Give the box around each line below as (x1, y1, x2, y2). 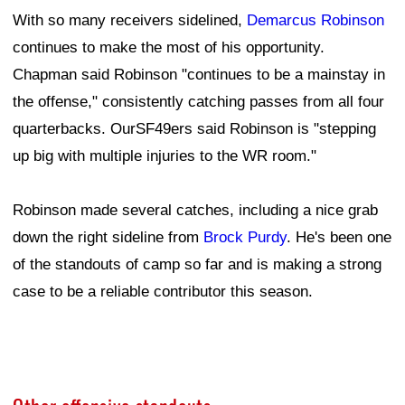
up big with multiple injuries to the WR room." (13, 147, 316, 165)
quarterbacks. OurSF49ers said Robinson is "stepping (13, 120, 376, 138)
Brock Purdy (203, 229, 287, 247)
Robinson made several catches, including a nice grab (13, 202, 378, 220)
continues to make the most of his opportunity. (13, 39, 325, 57)
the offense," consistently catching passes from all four (13, 93, 384, 111)
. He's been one (287, 229, 391, 247)
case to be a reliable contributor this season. (13, 283, 313, 301)
